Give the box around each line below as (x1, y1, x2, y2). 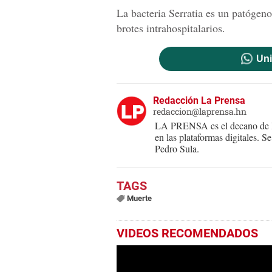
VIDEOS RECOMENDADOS (117, 225, 258, 240)
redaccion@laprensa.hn (153, 105, 246, 117)
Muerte (126, 193, 152, 203)
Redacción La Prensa (153, 94, 245, 106)
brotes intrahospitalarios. (117, 20, 225, 35)
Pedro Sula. (155, 141, 199, 155)
